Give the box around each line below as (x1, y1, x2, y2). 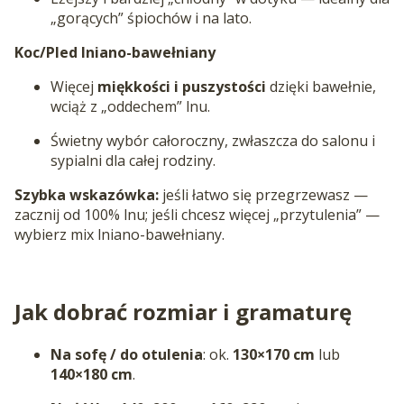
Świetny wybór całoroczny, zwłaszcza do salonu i (50, 130, 375, 151)
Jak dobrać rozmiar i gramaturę (14, 296, 352, 326)
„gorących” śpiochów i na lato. (50, 7, 252, 28)
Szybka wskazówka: (14, 184, 159, 205)
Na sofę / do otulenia (50, 344, 203, 364)
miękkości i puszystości (97, 76, 266, 96)
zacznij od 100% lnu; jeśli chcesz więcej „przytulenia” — (14, 204, 380, 225)
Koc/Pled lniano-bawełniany (14, 41, 216, 62)
